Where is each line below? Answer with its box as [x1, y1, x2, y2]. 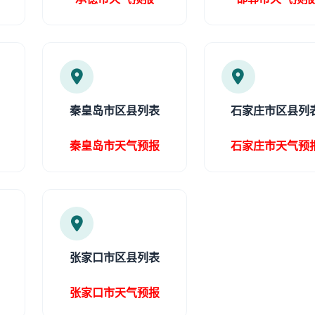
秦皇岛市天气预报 [69, 139, 160, 153]
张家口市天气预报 [69, 285, 160, 300]
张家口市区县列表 [69, 250, 160, 264]
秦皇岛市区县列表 [69, 103, 160, 117]
